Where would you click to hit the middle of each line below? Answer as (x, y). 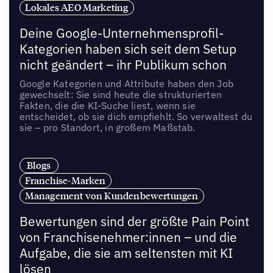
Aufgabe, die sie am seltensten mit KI (126, 253)
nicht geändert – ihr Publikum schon (123, 65)
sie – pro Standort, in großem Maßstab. (107, 128)
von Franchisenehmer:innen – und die (128, 237)
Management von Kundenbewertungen (112, 195)
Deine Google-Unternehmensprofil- (121, 34)
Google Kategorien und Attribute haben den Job (126, 84)
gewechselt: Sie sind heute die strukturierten (120, 95)
